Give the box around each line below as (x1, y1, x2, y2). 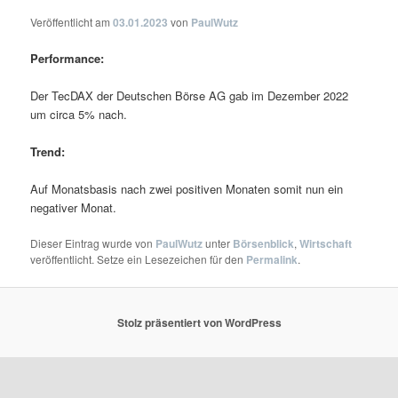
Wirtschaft (299, 235, 353, 252)
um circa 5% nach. (30, 106, 128, 123)
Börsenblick (233, 235, 295, 252)
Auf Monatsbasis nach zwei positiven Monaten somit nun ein (30, 180, 344, 198)
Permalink (246, 251, 298, 268)
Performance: (30, 49, 105, 67)
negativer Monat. (30, 199, 117, 217)
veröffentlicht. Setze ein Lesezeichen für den (30, 251, 247, 267)
